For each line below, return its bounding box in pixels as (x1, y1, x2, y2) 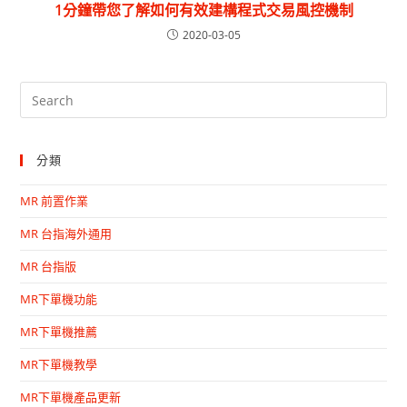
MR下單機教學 (20, 356, 98, 373)
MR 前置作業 (20, 193, 89, 210)
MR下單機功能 (20, 291, 98, 308)
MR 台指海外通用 (20, 225, 113, 243)
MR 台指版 (20, 258, 77, 275)
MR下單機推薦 (20, 323, 98, 341)
